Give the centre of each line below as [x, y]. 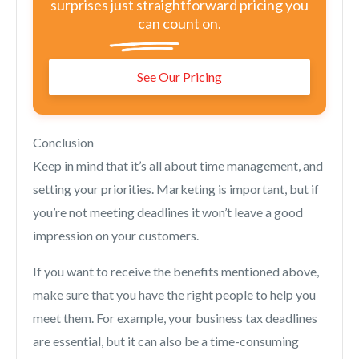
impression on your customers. [116, 236]
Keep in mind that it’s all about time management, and [178, 166]
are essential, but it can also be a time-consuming [166, 341]
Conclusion [63, 143]
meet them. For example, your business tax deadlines [175, 318]
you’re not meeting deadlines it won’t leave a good [168, 212]
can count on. [179, 23]
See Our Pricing [179, 77]
